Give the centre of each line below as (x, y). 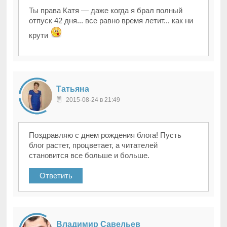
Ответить (56, 176)
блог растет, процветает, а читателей (93, 145)
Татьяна (73, 89)
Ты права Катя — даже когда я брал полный (106, 11)
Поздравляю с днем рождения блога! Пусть (105, 135)
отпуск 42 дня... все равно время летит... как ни (111, 21)
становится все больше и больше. (89, 156)
